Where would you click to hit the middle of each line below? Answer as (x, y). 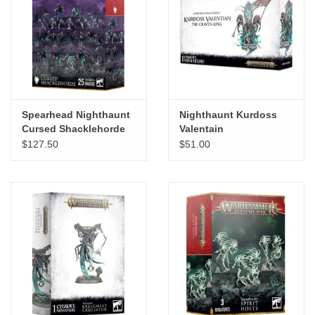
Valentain (201, 128)
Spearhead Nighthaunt (76, 114)
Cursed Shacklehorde (73, 128)
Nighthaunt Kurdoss (228, 114)
